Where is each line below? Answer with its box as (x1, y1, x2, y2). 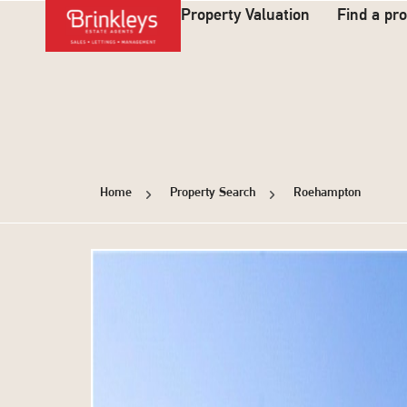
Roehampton (293, 186, 361, 200)
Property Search (169, 186, 255, 200)
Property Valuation (181, 6, 311, 25)
